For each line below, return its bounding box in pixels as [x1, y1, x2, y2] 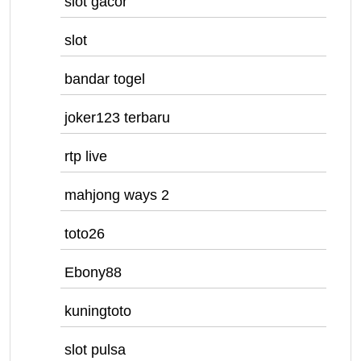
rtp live [64, 148, 107, 164]
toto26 [64, 226, 105, 242]
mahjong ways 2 [64, 187, 169, 203]
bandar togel [64, 71, 145, 87]
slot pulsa [64, 342, 126, 358]
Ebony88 [64, 264, 122, 280]
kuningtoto [64, 303, 131, 319]
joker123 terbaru [64, 110, 170, 126]
